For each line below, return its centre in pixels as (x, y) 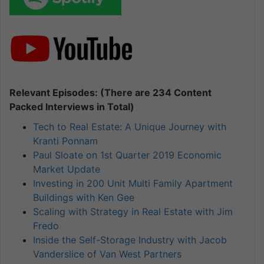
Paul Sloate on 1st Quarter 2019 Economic (127, 155)
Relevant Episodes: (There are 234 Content (110, 93)
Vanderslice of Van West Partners (107, 254)
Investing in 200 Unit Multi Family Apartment (133, 184)
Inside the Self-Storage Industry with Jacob (130, 240)
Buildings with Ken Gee (84, 198)
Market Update (67, 169)
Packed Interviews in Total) (72, 107)
